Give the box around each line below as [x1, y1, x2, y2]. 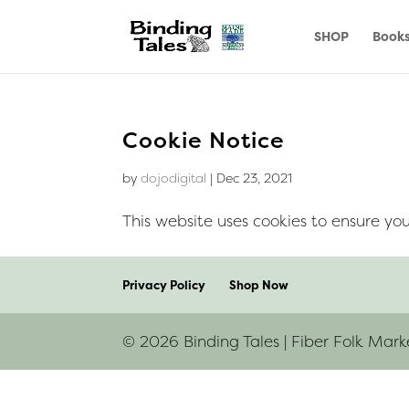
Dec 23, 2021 [216, 169, 293, 186]
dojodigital [141, 169, 207, 186]
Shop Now [229, 277, 289, 293]
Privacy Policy [122, 277, 206, 293]
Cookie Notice [122, 125, 286, 155]
